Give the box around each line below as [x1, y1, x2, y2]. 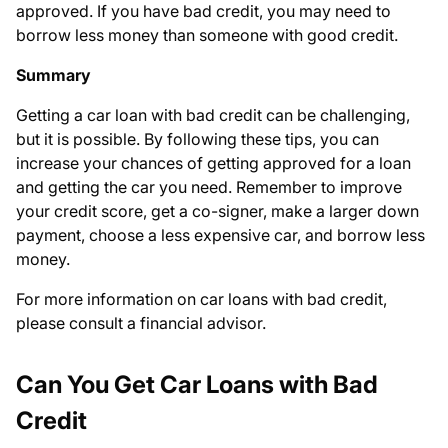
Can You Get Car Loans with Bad [16, 370, 378, 400]
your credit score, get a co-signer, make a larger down [16, 201, 419, 222]
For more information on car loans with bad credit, [16, 289, 387, 310]
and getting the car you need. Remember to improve [16, 177, 402, 198]
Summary [16, 65, 91, 86]
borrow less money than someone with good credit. [16, 25, 398, 46]
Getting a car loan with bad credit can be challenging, [16, 105, 410, 126]
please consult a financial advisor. [16, 313, 266, 334]
